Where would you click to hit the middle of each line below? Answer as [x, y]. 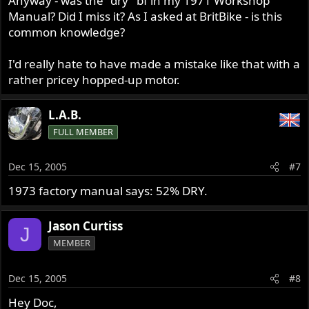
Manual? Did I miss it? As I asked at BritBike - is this [146, 16]
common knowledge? [67, 32]
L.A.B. [65, 114]
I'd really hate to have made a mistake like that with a [154, 63]
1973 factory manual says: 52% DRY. [108, 191]
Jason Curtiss [86, 226]
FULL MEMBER [83, 131]
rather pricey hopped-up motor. [94, 79]
